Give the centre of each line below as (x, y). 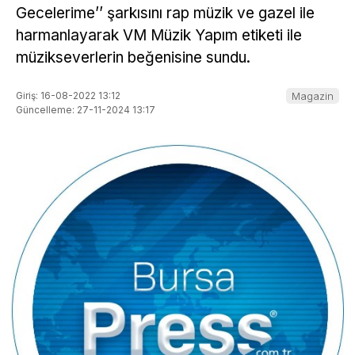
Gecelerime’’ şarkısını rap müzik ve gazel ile (165, 13)
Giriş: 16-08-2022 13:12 (68, 95)
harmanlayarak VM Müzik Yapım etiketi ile (159, 36)
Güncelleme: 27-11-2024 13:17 (86, 109)
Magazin (313, 95)
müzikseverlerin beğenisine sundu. (133, 58)
